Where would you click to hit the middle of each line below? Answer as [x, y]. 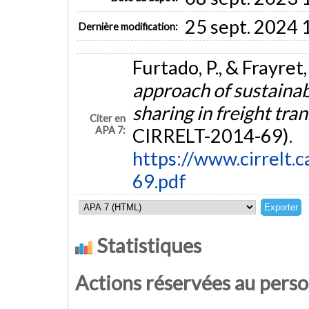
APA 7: [111, 130]
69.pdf [159, 181]
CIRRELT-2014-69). [212, 136]
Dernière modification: [129, 26]
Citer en [108, 119]
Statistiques [147, 246]
